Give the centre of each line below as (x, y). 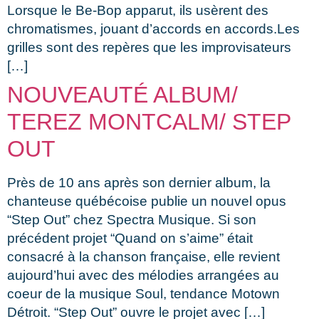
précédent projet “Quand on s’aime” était (130, 238)
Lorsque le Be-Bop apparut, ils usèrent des (138, 10)
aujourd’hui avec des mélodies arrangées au (143, 275)
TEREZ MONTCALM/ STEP (149, 121)
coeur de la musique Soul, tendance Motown (143, 293)
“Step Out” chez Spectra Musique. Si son (132, 219)
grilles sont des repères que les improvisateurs (149, 47)
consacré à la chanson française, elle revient (143, 256)
